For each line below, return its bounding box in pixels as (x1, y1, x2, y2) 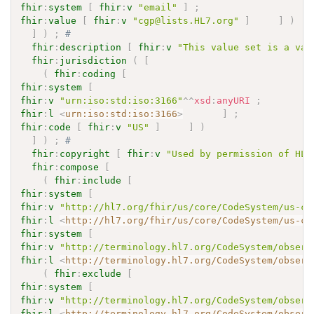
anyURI (217, 95, 251, 106)
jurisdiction (60, 55, 128, 66)
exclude (82, 268, 122, 279)
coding (82, 68, 116, 79)
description (60, 41, 122, 53)
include (82, 175, 122, 186)
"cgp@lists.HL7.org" (132, 15, 240, 26)
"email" (138, 1, 178, 13)
